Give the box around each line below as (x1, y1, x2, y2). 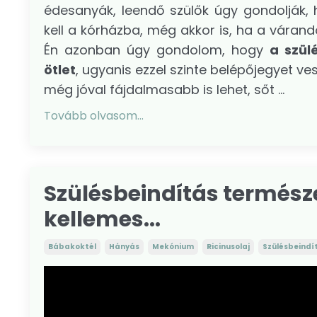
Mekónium (152, 241, 194, 252)
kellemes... (44, 204, 161, 234)
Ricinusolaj (207, 241, 250, 252)
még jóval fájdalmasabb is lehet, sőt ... (44, 80, 284, 98)
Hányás (109, 241, 139, 252)
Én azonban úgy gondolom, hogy (44, 40, 270, 59)
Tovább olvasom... (44, 107, 144, 124)
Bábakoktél (48, 241, 96, 252)
